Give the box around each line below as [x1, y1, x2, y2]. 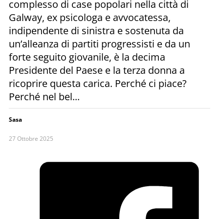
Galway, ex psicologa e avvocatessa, [9, 10, 171, 24]
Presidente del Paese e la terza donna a [9, 63, 185, 77]
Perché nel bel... [9, 89, 80, 103]
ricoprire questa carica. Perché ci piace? [9, 76, 187, 90]
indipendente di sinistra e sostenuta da [9, 23, 184, 37]
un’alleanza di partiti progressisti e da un [9, 37, 190, 50]
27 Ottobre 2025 [9, 134, 53, 143]
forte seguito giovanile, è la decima [9, 50, 165, 64]
